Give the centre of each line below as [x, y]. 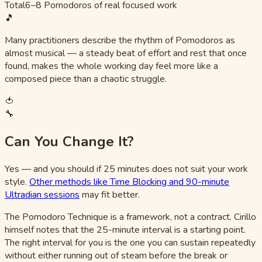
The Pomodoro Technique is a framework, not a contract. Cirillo [130, 217]
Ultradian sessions [42, 194]
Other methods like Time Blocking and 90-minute [129, 182]
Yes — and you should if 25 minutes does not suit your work [126, 169]
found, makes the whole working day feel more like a [111, 66]
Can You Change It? [69, 141]
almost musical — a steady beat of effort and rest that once [126, 53]
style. [17, 182]
